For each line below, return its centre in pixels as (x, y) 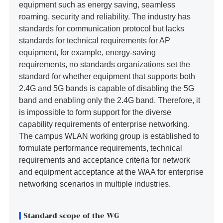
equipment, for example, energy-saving (87, 53)
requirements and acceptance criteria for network (104, 160)
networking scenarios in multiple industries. (95, 184)
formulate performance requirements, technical (100, 148)
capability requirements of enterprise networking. (105, 124)
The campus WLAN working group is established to (109, 136)
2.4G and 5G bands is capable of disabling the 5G (106, 88)
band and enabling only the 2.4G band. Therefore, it (109, 100)
